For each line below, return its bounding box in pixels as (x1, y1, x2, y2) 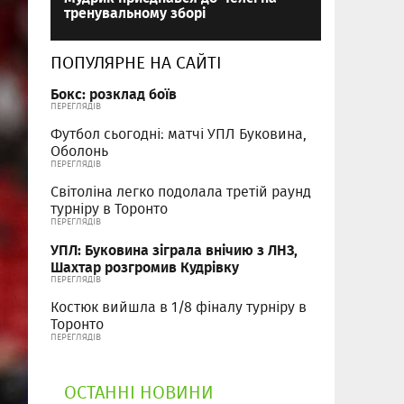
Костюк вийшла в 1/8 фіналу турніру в (50, 297, 307, 318)
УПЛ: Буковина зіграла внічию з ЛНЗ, (50, 238, 298, 262)
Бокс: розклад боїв (50, 82, 177, 106)
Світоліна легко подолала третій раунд (50, 181, 311, 203)
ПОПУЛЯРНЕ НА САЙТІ (50, 50, 222, 76)
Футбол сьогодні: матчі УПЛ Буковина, (50, 124, 307, 145)
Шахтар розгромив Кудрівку (50, 255, 239, 279)
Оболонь (50, 141, 108, 162)
